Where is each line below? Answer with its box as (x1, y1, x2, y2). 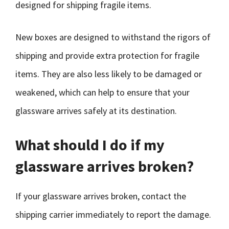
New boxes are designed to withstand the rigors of (15, 31, 211, 43)
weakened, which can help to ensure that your (15, 86, 190, 98)
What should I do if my (15, 135, 165, 154)
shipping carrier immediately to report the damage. (15, 209, 211, 220)
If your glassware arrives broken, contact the (15, 190, 186, 202)
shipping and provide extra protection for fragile (15, 50, 199, 61)
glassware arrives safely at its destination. (15, 105, 177, 117)
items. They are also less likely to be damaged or (15, 68, 202, 80)
